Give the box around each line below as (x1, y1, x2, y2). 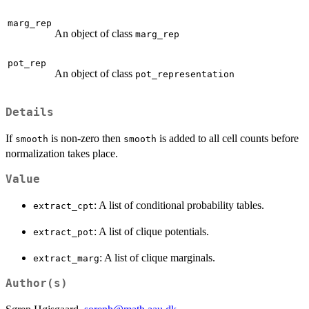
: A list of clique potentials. (94, 225, 209, 237)
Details (6, 106, 54, 119)
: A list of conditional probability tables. (94, 199, 264, 211)
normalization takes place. (6, 147, 118, 159)
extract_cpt (33, 200, 94, 211)
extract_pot (33, 226, 94, 237)
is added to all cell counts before (157, 132, 299, 144)
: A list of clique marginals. (99, 251, 215, 263)
